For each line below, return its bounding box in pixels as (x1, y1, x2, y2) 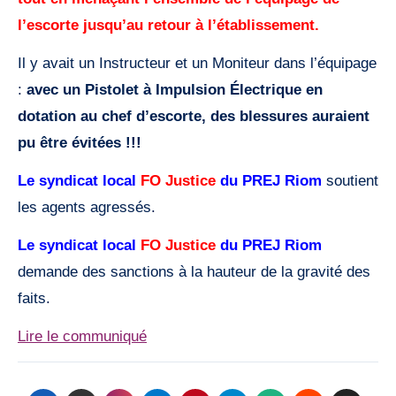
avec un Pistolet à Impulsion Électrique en (27, 81, 323, 99)
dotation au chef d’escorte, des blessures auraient (18, 108, 369, 126)
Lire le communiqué (18, 328, 147, 346)
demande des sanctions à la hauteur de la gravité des (18, 263, 370, 281)
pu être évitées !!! (18, 134, 141, 152)
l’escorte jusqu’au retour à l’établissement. (18, 17, 319, 34)
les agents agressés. (18, 199, 156, 217)
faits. (18, 290, 50, 308)
